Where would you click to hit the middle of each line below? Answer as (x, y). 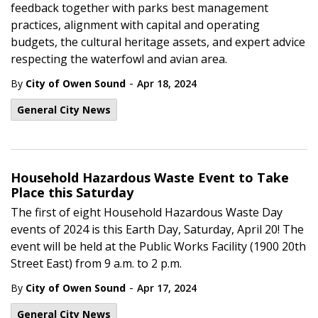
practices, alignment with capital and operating (135, 25)
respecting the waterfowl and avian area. (120, 59)
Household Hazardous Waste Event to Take (150, 177)
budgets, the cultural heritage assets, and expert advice (158, 42)
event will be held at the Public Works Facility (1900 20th (158, 246)
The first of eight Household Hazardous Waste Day (147, 212)
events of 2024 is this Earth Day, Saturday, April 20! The (157, 229)
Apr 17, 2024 (167, 288)
